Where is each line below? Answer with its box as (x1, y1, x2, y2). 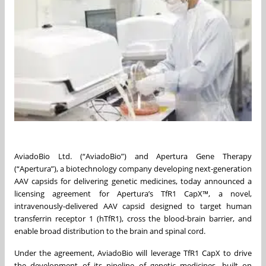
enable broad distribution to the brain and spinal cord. (14, 225, 205, 236)
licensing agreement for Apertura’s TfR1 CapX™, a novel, (14, 188, 252, 199)
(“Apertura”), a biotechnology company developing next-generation (14, 163, 252, 174)
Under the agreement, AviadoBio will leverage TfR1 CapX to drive (14, 247, 252, 258)
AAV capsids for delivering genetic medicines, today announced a (14, 175, 252, 186)
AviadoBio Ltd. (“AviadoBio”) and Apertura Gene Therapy (14, 150, 252, 161)
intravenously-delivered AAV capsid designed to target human (14, 200, 252, 211)
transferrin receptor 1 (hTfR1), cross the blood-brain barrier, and (14, 213, 252, 224)
